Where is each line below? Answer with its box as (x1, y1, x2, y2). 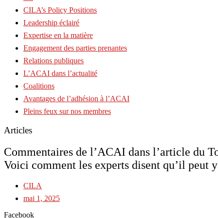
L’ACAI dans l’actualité (23, 69, 97, 77)
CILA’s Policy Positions (23, 6, 97, 14)
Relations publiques (23, 56, 84, 65)
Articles (4, 125, 32, 135)
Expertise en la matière (23, 31, 93, 39)
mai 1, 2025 (23, 194, 60, 202)
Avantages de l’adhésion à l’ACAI (23, 94, 129, 103)
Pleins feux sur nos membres (23, 107, 111, 115)
